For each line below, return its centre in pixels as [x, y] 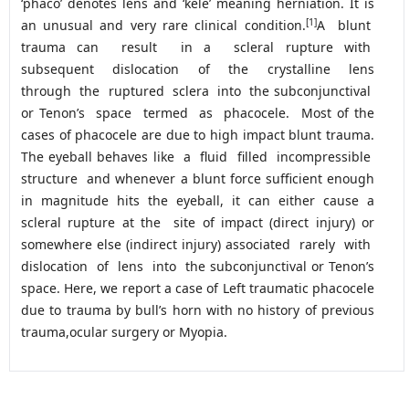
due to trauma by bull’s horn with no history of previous [198, 310]
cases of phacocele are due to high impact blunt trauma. [198, 135]
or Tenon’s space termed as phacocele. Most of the [198, 113]
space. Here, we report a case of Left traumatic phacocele [198, 288]
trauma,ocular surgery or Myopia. [124, 332]
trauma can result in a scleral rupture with [198, 47]
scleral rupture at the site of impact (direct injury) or [198, 223]
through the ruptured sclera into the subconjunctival [198, 91]
